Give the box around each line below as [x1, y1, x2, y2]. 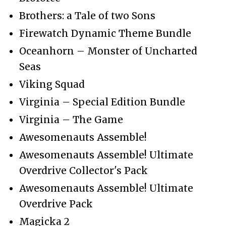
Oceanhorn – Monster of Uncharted [19, 44, 197, 57]
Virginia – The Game [19, 113, 123, 126]
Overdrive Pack [19, 197, 93, 210]
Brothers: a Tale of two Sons [19, 9, 155, 22]
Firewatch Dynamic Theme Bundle [19, 27, 191, 39]
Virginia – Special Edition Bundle [19, 95, 185, 108]
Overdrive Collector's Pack [19, 164, 148, 177]
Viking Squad [19, 78, 85, 90]
